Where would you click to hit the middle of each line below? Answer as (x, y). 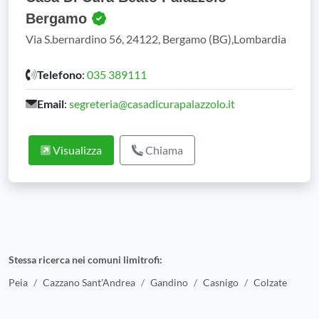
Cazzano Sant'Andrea (89, 282)
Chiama (163, 150)
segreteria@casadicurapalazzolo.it (152, 104)
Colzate (270, 282)
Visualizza (76, 150)
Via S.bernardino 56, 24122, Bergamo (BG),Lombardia (156, 39)
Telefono (59, 74)
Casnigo (221, 282)
